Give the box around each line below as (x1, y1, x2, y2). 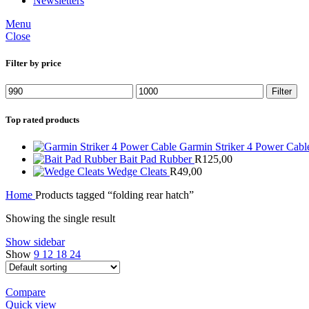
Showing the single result (6, 212, 115, 224)
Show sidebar (6, 235, 65, 248)
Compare (6, 286, 46, 298)
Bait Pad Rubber (119, 152, 195, 165)
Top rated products (6, 114, 79, 125)
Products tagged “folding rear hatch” (35, 188, 194, 201)
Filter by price (6, 58, 61, 69)
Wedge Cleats (107, 165, 170, 177)
